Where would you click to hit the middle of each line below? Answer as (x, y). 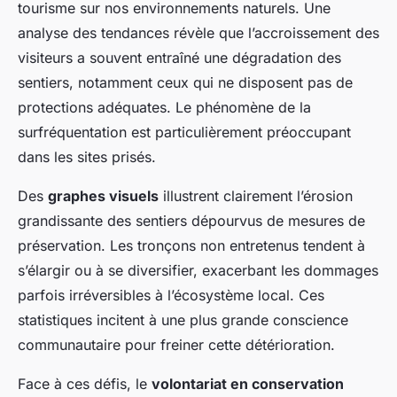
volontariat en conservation (248, 384)
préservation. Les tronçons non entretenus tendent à (191, 246)
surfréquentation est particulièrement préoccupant (184, 132)
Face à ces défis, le (85, 384)
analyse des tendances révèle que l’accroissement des (198, 33)
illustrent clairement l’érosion (256, 196)
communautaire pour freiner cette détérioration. (176, 345)
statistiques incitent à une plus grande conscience (183, 320)
